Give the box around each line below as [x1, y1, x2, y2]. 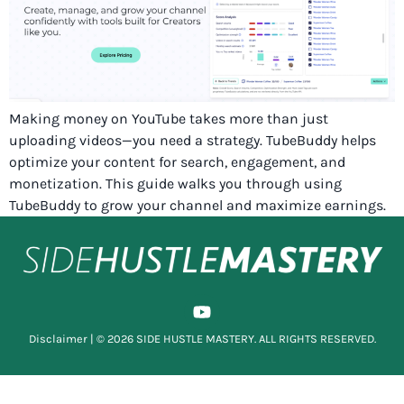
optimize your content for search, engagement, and [9, 153, 345, 171]
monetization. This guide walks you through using [9, 175, 342, 193]
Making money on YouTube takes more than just [9, 110, 328, 128]
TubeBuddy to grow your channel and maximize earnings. [9, 197, 386, 215]
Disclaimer [28, 332, 87, 346]
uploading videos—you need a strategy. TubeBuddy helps [9, 132, 376, 150]
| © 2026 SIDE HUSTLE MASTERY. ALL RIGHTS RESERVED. [87, 332, 376, 346]
